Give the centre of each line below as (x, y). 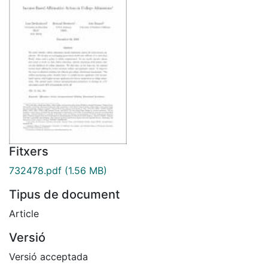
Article (24, 213)
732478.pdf (35, 170)
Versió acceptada (48, 256)
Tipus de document (64, 194)
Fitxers (29, 151)
